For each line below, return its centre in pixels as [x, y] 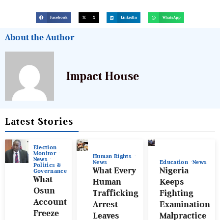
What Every [114, 171]
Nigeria [174, 171]
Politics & [47, 165]
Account [50, 202]
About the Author [40, 38]
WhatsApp [171, 18]
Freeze [46, 213]
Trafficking [116, 193]
